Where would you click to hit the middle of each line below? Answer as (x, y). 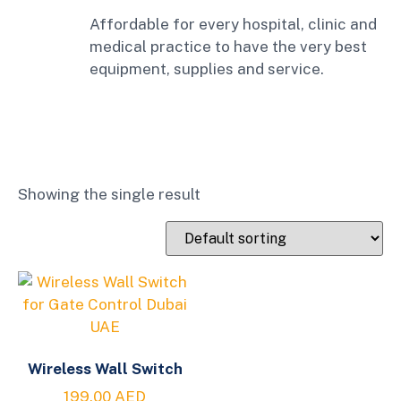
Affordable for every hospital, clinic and (233, 24)
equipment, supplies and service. (207, 69)
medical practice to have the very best (228, 47)
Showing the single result (109, 195)
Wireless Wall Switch (105, 368)
